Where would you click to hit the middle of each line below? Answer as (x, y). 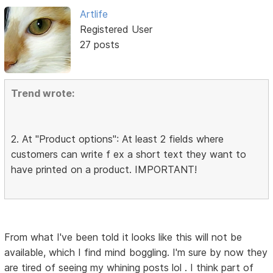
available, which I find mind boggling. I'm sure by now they (136, 252)
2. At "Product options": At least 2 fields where (118, 139)
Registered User (116, 30)
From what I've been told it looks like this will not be (123, 237)
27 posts (99, 45)
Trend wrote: (43, 93)
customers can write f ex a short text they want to (129, 154)
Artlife (94, 14)
